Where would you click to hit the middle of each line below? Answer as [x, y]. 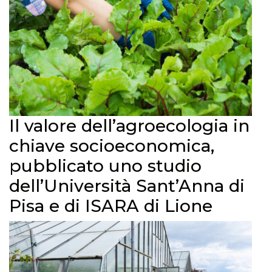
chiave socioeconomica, [112, 146]
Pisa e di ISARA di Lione [111, 206]
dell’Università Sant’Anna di [127, 186]
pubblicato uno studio [105, 166]
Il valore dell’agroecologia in [129, 126]
